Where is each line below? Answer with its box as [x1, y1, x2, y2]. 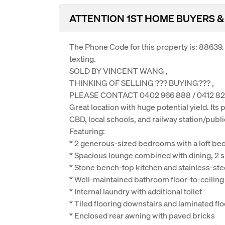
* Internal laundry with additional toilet [69, 186, 202, 196]
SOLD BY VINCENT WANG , [69, 65, 168, 76]
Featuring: [69, 126, 105, 136]
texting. [69, 53, 96, 64]
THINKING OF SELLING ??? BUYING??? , [69, 77, 214, 88]
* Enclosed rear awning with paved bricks [69, 210, 215, 220]
